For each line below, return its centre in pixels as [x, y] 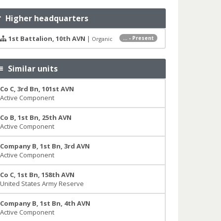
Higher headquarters [45, 18]
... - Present [138, 38]
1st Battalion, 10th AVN [47, 38]
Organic [102, 39]
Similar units [31, 69]
